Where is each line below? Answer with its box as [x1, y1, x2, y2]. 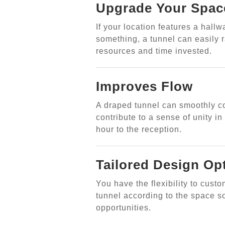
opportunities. [95, 203, 151, 212]
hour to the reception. [95, 125, 182, 134]
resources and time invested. [95, 46, 212, 55]
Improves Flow [95, 78, 193, 94]
